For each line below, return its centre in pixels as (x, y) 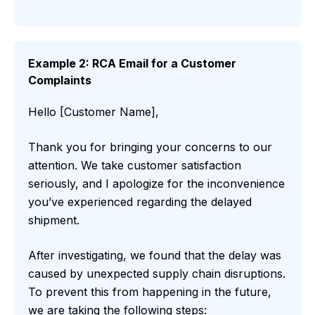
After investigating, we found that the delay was (155, 256)
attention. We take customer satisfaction (135, 166)
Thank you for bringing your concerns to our (150, 147)
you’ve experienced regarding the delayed (140, 202)
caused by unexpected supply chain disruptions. (157, 274)
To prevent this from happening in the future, (150, 292)
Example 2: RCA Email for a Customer (132, 64)
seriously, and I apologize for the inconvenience (156, 184)
